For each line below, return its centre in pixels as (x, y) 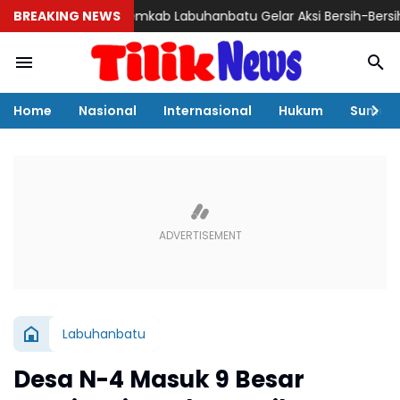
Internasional (208, 110)
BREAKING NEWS (67, 16)
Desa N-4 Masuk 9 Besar (159, 379)
